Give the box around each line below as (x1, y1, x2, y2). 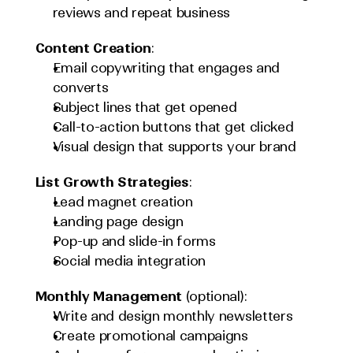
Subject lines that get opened (52, 99, 237, 115)
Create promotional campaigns (52, 328, 248, 344)
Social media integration (52, 253, 206, 269)
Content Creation (35, 40, 151, 56)
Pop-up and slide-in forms (52, 233, 216, 249)
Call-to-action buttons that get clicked (52, 119, 294, 135)
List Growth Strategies (35, 174, 189, 190)
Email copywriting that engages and (52, 60, 280, 76)
